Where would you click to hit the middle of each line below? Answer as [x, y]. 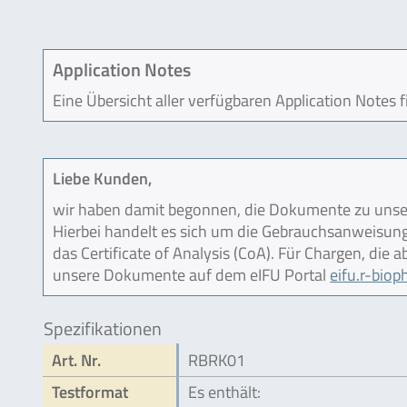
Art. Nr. [76, 360]
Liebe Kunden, [102, 179]
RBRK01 [217, 360]
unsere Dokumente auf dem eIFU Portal [191, 275]
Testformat [90, 392]
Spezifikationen [103, 328]
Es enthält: [224, 392]
